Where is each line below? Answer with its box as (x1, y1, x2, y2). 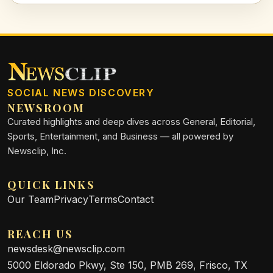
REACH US (7, 226, 73, 241)
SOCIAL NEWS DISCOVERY (7, 86, 155, 99)
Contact (118, 193, 154, 205)
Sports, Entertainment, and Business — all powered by (7, 130, 233, 142)
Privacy (54, 193, 88, 205)
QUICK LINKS (7, 177, 94, 192)
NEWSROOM (7, 100, 85, 115)
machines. (21, 4, 60, 15)
